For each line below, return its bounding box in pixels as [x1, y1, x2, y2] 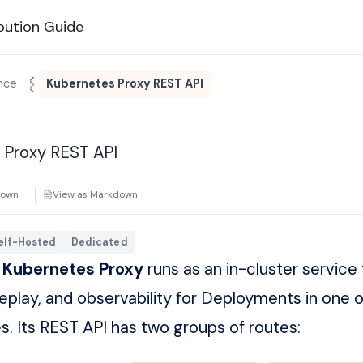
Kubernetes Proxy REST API [46, 76, 203, 92]
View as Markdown [53, 187, 138, 201]
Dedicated [70, 236, 128, 250]
